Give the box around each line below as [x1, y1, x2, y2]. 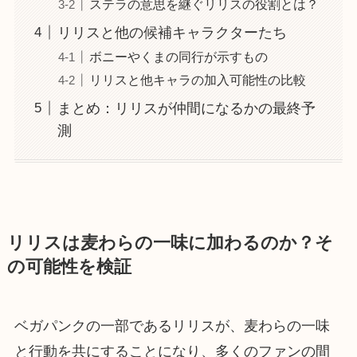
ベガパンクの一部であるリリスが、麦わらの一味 [14, 318, 330, 335]
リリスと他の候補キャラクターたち [57, 24, 287, 41]
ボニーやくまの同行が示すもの [88, 49, 268, 64]
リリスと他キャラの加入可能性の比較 [88, 72, 306, 87]
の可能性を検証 [6, 257, 131, 277]
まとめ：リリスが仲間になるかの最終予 [57, 100, 316, 116]
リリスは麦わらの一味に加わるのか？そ [6, 233, 333, 253]
